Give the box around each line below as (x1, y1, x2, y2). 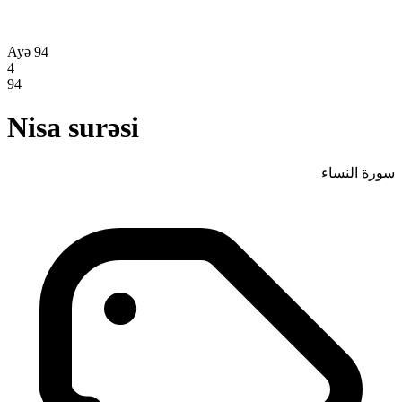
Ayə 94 (7, 43, 48, 59)
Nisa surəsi (7, 111, 139, 144)
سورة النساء (321, 164, 395, 180)
